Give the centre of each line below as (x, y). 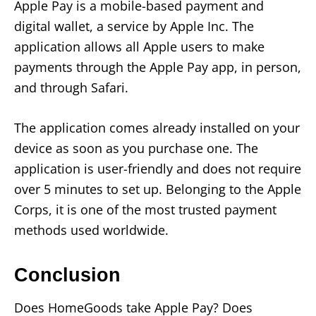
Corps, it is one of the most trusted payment (145, 209)
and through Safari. (71, 87)
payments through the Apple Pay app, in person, (158, 67)
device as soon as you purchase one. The (136, 148)
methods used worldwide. (91, 230)
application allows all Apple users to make (139, 46)
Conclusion (70, 275)
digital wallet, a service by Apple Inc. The (134, 26)
